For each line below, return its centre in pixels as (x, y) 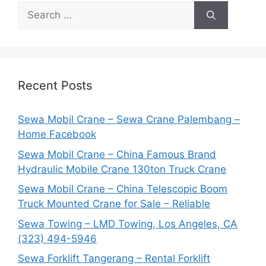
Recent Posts (55, 86)
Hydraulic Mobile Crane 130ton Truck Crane (122, 169)
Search (34, 8)
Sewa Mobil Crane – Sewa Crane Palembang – (129, 120)
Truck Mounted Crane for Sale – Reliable (114, 204)
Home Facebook (57, 134)
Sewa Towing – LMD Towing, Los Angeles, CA (128, 224)
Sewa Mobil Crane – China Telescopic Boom (123, 189)
